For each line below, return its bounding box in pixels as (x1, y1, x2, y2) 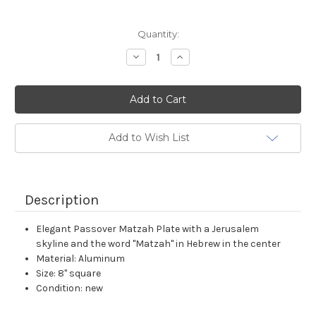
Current (15, 28, 50, 40)
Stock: (15, 42, 44, 54)
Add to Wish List (108, 131, 190, 145)
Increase (174, 50, 217, 63)
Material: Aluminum (36, 253, 126, 265)
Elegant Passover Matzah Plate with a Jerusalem (36, 223, 260, 236)
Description (25, 192, 99, 209)
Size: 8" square (36, 267, 102, 280)
